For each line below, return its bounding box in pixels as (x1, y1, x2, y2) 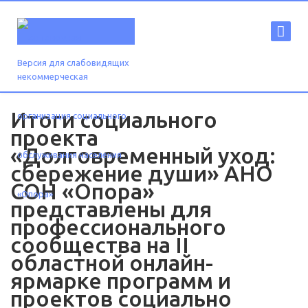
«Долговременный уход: (10, 143, 276, 168)
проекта (10, 125, 98, 150)
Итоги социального (10, 107, 217, 132)
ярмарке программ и (10, 268, 231, 293)
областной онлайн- (10, 250, 213, 275)
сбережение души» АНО (10, 161, 273, 186)
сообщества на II (10, 232, 189, 257)
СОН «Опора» (10, 179, 155, 203)
